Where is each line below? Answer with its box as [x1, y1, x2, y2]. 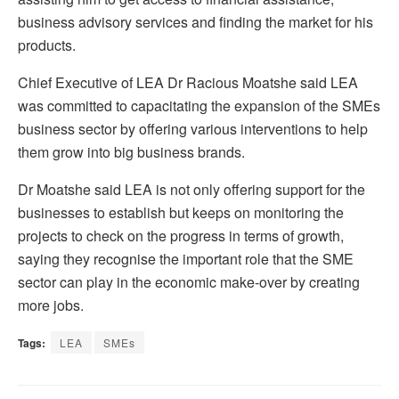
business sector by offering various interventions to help [18, 118, 368, 140]
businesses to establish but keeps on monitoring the [18, 202, 344, 224]
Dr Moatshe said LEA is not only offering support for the [18, 179, 365, 200]
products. [18, 35, 76, 56]
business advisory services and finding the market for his [18, 12, 373, 33]
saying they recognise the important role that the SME [18, 248, 354, 270]
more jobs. [18, 295, 98, 316]
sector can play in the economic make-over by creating [18, 272, 360, 293]
